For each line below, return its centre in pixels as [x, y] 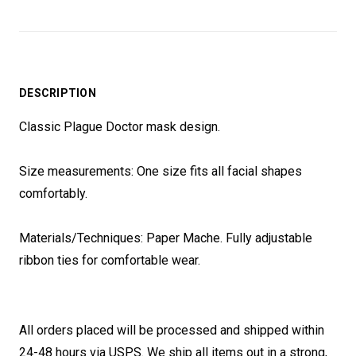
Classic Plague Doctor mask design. [120, 127]
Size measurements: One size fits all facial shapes [161, 171]
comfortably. [53, 193]
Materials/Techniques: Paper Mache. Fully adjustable [166, 238]
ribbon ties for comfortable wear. [110, 260]
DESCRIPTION [58, 93]
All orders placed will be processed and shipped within [172, 330]
